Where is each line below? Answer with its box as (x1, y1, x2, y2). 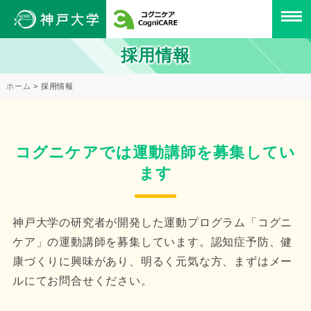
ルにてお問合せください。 (12, 274, 153, 287)
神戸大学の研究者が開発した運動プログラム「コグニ (12, 216, 293, 228)
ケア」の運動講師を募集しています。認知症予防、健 (12, 235, 293, 248)
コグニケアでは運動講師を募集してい (15, 143, 296, 161)
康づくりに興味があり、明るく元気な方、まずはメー (12, 255, 293, 267)
